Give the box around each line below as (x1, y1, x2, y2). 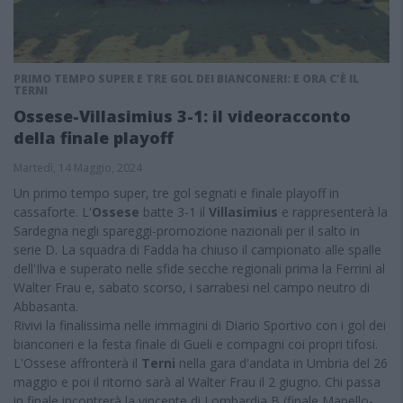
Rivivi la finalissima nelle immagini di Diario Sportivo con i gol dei (13, 317, 386, 334)
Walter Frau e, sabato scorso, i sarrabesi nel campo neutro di (13, 279, 370, 296)
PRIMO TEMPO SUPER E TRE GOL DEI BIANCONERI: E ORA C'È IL (13, 71, 359, 86)
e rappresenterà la (278, 203, 388, 220)
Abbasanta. (13, 298, 78, 315)
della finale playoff (13, 127, 174, 148)
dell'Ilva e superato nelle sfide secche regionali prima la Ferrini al (13, 260, 385, 277)
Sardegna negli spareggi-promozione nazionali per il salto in (13, 222, 360, 239)
